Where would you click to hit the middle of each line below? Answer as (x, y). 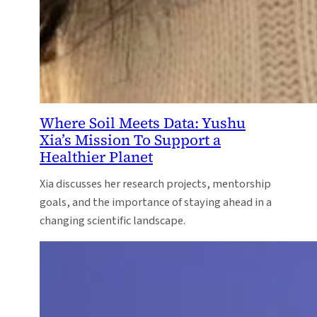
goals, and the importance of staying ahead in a (156, 202)
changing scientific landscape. (113, 220)
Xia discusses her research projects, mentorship (155, 184)
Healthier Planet (96, 157)
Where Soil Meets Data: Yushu (143, 123)
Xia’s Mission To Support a (130, 140)
